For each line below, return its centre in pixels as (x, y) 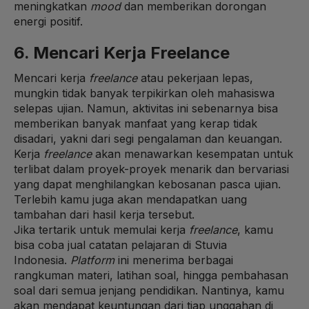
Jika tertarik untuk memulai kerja (101, 229)
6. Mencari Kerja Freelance (122, 52)
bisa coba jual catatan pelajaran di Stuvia (120, 245)
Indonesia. (42, 260)
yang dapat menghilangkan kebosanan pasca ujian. (147, 184)
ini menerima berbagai (174, 260)
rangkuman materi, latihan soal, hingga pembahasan (151, 275)
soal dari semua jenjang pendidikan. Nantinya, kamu (149, 290)
